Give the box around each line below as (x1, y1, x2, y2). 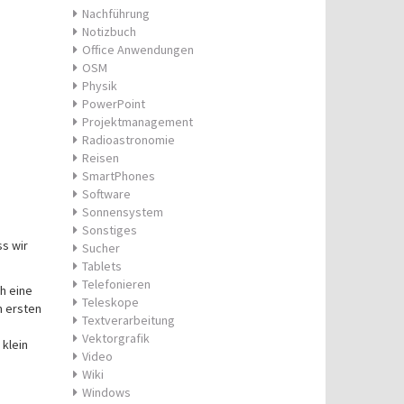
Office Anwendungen (82, 41, 194, 58)
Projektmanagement (82, 114, 193, 130)
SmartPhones (82, 168, 155, 184)
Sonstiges (82, 222, 137, 238)
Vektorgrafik (82, 330, 150, 346)
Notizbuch (82, 23, 136, 40)
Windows (82, 384, 131, 400)
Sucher (82, 240, 120, 256)
